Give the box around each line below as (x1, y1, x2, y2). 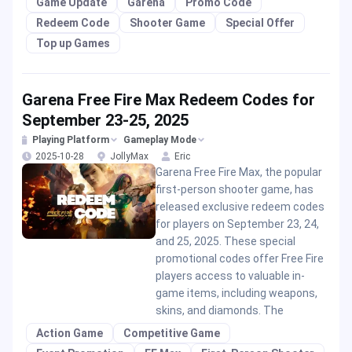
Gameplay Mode (123, 134, 196, 145)
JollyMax (110, 151, 148, 162)
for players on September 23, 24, (155, 218, 319, 230)
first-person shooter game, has (155, 183, 313, 196)
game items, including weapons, (155, 287, 317, 299)
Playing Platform (32, 134, 109, 145)
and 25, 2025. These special (155, 235, 295, 247)
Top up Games (36, 37, 110, 49)
